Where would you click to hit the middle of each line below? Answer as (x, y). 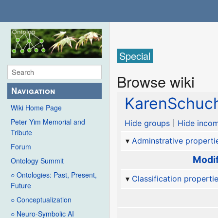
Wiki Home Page (36, 108)
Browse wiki (156, 81)
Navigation (33, 91)
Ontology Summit (37, 161)
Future (21, 186)
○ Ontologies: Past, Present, (54, 175)
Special (135, 56)
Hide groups (147, 123)
